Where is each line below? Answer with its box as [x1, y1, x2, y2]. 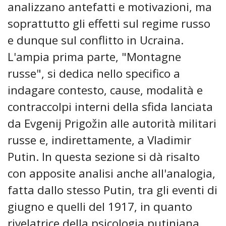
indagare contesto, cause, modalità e [8, 82, 203, 98]
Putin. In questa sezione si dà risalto [8, 149, 200, 165]
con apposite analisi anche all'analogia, [8, 165, 215, 182]
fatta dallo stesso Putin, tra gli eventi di [8, 182, 217, 198]
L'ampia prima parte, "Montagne [8, 49, 181, 65]
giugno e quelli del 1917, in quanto [8, 199, 192, 215]
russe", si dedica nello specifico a [8, 66, 180, 82]
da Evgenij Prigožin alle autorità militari [8, 116, 216, 132]
